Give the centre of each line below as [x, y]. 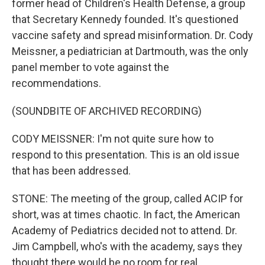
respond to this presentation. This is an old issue [126, 155]
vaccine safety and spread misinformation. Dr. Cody [132, 35]
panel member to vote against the [91, 67]
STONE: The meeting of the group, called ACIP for [127, 198]
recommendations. [56, 83]
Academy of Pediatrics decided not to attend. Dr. [125, 230]
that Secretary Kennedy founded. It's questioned [125, 19]
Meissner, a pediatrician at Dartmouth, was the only [130, 51]
